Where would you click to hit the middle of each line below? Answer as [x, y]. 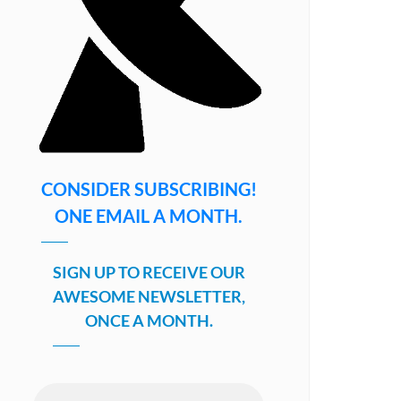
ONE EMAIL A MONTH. [149, 216]
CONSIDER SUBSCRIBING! [149, 189]
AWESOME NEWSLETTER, [149, 297]
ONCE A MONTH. [149, 321]
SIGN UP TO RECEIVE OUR [149, 273]
